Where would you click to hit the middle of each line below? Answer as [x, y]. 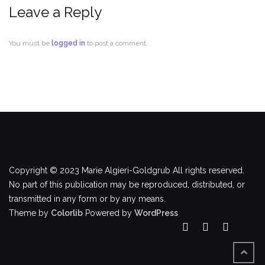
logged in [68, 43]
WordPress [156, 213]
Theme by [30, 213]
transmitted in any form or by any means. [87, 199]
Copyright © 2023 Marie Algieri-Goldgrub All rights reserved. [127, 170]
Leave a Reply [55, 12]
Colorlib [67, 213]
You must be [30, 43]
